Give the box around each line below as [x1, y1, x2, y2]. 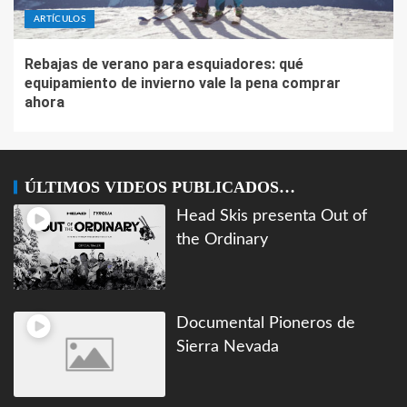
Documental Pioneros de [176, 314, 356, 331]
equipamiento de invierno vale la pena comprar [25, 74, 341, 92]
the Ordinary [176, 231, 269, 247]
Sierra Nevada [176, 338, 280, 354]
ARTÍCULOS [34, 14, 86, 24]
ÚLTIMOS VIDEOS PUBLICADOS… [25, 177, 295, 196]
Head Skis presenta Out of [176, 207, 368, 223]
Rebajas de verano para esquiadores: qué [25, 55, 303, 73]
